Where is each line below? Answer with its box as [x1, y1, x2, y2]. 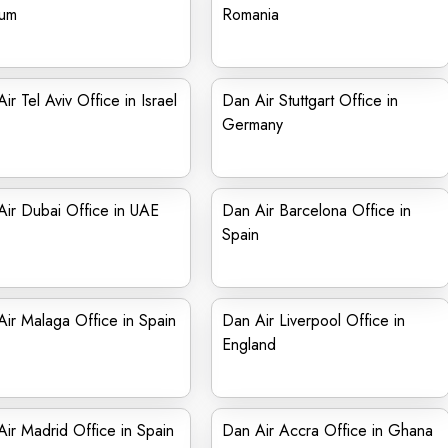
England [222, 333, 276, 356]
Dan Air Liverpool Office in [222, 309, 405, 332]
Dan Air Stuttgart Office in [222, 89, 398, 112]
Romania [222, 3, 279, 26]
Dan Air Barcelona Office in [222, 199, 411, 222]
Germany [222, 113, 283, 136]
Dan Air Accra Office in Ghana [222, 419, 433, 442]
